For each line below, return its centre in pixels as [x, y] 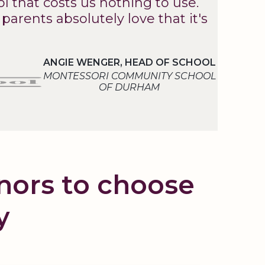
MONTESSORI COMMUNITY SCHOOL [129, 76]
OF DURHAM [130, 87]
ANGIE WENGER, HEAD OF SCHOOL [129, 62]
